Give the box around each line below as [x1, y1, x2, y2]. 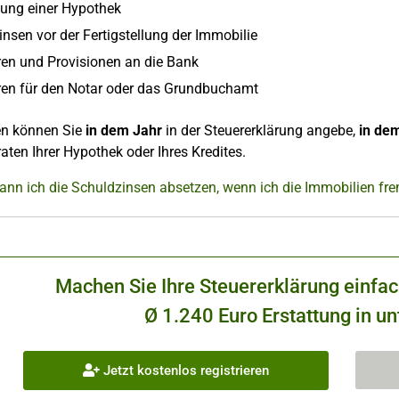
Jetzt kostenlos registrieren [99, 362, 269, 379]
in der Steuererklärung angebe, [162, 122, 359, 139]
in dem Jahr [82, 122, 162, 139]
